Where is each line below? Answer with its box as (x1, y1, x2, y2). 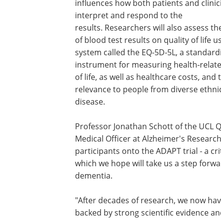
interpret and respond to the (75, 10, 183, 21)
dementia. (75, 170, 112, 181)
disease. (75, 96, 105, 107)
